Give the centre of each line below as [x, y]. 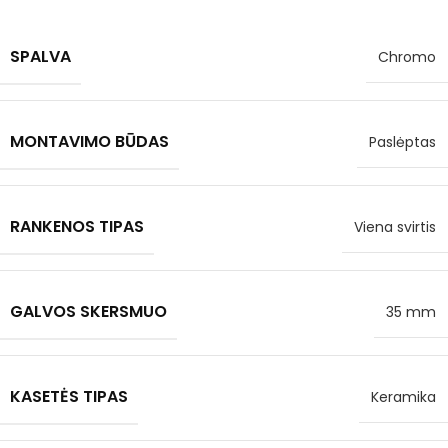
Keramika [403, 397]
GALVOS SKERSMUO [88, 312]
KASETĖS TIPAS [69, 397]
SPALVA [40, 57]
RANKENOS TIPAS [77, 227]
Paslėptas [402, 142]
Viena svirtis [395, 227]
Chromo [407, 57]
